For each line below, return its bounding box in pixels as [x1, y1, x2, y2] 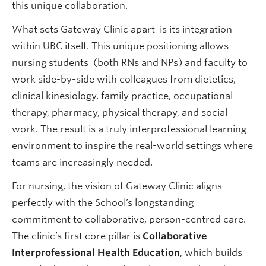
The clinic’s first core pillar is [12, 230, 142, 242]
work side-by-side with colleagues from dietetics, [12, 73, 236, 85]
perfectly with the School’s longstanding [12, 197, 194, 208]
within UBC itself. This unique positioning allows [12, 40, 229, 52]
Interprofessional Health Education [12, 246, 180, 258]
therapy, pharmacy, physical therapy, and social [12, 106, 227, 118]
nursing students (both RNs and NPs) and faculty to [12, 56, 248, 68]
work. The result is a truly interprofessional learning [12, 123, 246, 135]
